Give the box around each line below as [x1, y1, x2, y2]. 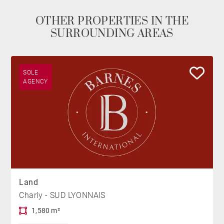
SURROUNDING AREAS [50, 27, 173, 41]
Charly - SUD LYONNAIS [19, 190, 105, 200]
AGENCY [23, 78, 48, 85]
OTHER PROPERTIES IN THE [35, 14, 189, 28]
